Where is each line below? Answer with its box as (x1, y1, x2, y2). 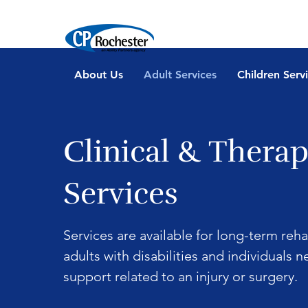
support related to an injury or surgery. (63, 268, 298, 285)
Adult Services (143, 68, 217, 82)
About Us (74, 68, 123, 82)
